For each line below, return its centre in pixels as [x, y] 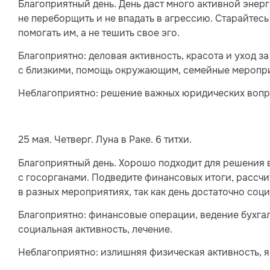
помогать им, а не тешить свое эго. [99, 33]
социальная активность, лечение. [95, 229]
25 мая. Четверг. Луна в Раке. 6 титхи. [105, 140]
